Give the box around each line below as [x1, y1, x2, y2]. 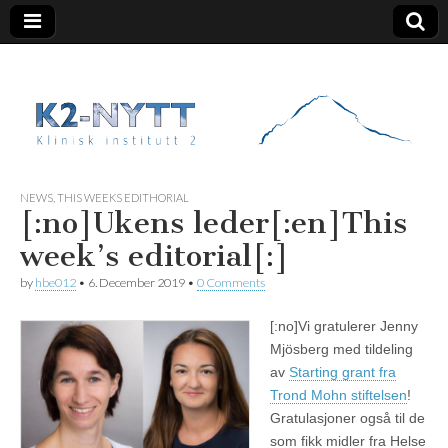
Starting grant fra [289, 364, 396, 381]
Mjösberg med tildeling [270, 341, 413, 358]
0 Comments [197, 275, 265, 291]
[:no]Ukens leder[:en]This [20, 205, 407, 242]
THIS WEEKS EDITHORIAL [57, 191, 189, 205]
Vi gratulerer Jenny [298, 318, 418, 335]
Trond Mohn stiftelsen [270, 387, 407, 404]
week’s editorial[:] [20, 238, 289, 275]
